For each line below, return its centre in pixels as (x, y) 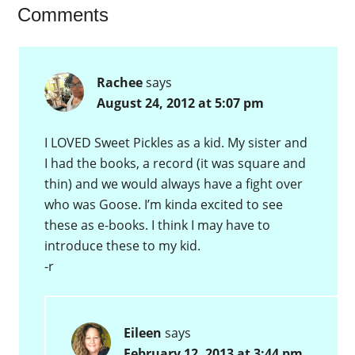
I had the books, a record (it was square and (176, 164)
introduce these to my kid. (123, 246)
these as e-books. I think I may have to (158, 225)
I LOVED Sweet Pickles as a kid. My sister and (176, 143)
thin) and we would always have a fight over (174, 184)
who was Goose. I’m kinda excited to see (164, 205)
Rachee (120, 83)
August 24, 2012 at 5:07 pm (181, 103)
